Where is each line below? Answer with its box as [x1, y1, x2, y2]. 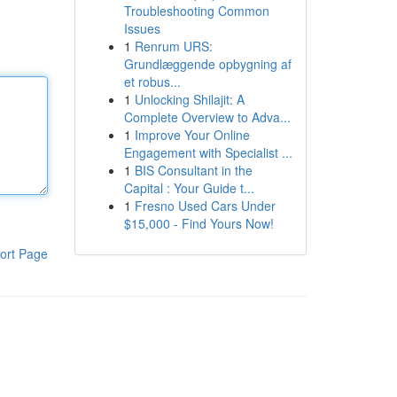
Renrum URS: [134, 37, 213, 55]
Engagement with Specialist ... [123, 144, 292, 161]
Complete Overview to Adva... [123, 108, 291, 126]
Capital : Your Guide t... [123, 179, 254, 197]
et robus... [123, 73, 181, 90]
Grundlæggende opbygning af [123, 55, 292, 73]
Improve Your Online [134, 126, 250, 144]
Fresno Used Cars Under [134, 197, 276, 214]
